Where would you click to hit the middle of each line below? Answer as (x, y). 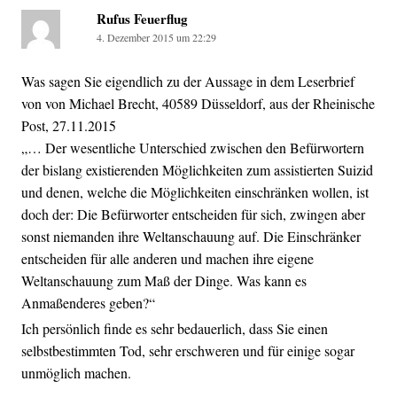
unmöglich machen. (76, 372)
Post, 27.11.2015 (69, 125)
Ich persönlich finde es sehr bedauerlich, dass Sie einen (175, 328)
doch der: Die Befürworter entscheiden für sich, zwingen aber (193, 214)
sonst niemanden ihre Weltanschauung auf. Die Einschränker (191, 236)
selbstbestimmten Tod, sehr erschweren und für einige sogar (188, 350)
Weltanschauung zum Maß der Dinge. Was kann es (164, 280)
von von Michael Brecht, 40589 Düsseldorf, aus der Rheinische (198, 103)
